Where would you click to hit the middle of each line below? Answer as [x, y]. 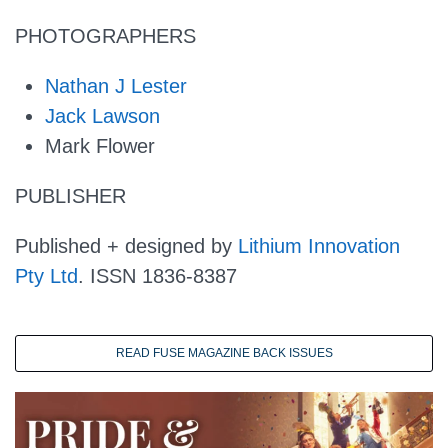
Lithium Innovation [319, 246]
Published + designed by [126, 246]
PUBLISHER [70, 196]
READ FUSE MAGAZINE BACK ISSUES [224, 352]
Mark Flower [100, 146]
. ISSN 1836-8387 [160, 276]
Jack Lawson [102, 116]
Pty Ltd [46, 276]
